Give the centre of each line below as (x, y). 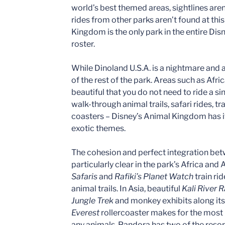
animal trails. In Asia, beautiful (127, 188)
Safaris (84, 176)
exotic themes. (98, 128)
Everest (85, 212)
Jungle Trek (92, 200)
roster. (83, 44)
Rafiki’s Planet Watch (154, 176)
